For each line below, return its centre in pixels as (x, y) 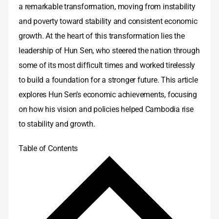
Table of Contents (48, 148)
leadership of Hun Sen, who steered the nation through (109, 50)
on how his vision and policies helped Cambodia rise (106, 109)
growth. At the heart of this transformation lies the (102, 36)
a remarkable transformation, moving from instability (107, 6)
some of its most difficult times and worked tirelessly (107, 65)
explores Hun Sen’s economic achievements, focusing (108, 94)
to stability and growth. (57, 124)
